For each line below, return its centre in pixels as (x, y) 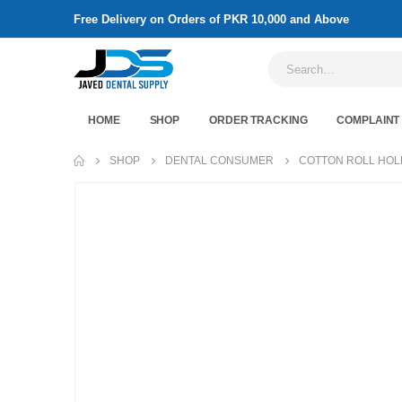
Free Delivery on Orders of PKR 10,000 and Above (211, 19)
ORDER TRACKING (258, 120)
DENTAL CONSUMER (219, 161)
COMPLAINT (368, 120)
